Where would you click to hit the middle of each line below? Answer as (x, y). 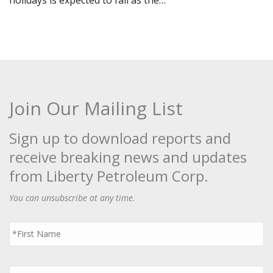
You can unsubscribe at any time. (72, 198)
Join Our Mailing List (96, 108)
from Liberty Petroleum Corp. (109, 176)
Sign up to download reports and (120, 138)
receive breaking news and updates (128, 157)
